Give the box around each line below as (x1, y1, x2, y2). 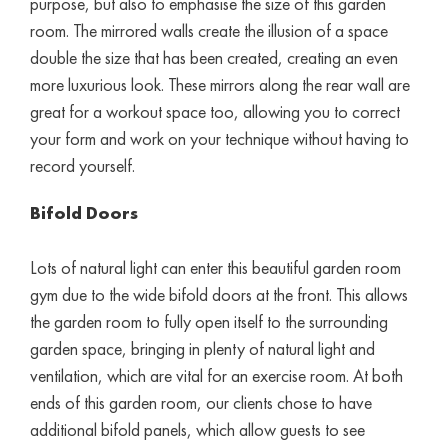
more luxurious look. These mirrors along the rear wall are (29, 72, 410, 96)
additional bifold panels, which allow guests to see (29, 417, 365, 441)
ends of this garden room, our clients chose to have (29, 390, 372, 414)
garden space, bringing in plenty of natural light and (29, 336, 375, 360)
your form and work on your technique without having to (29, 126, 409, 150)
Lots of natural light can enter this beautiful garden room (29, 255, 401, 279)
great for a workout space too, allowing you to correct (29, 99, 400, 123)
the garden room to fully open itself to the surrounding (29, 309, 388, 333)
